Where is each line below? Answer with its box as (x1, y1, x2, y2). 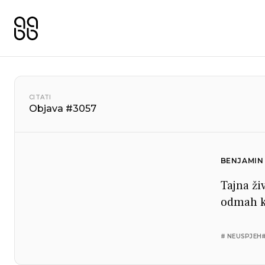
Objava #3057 (29, 102, 96, 114)
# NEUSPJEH (220, 232, 261, 240)
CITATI (29, 93, 51, 101)
